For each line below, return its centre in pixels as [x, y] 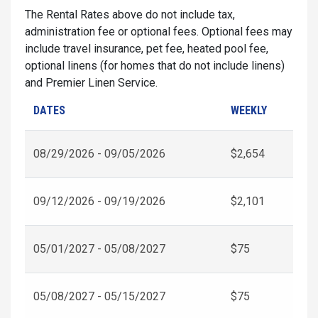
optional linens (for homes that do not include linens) [155, 65]
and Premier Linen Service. [91, 82]
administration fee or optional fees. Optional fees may [159, 31]
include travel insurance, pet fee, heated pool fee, [147, 48]
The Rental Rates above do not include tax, [130, 14]
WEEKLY [249, 110]
